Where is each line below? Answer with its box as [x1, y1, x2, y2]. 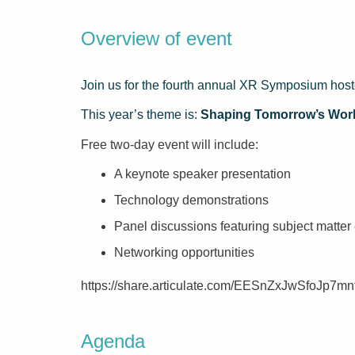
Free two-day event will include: [81, 138, 258, 151]
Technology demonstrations [114, 193, 269, 207]
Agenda [81, 330, 145, 352]
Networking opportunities [114, 246, 254, 259]
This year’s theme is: [81, 108, 200, 121]
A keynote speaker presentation [114, 167, 291, 181]
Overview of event [81, 28, 232, 49]
